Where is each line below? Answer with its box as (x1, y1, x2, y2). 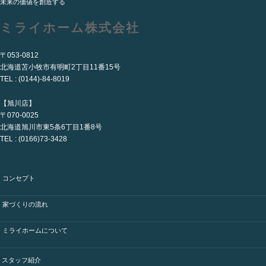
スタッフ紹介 (2, 256, 41, 264)
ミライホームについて (2, 226, 68, 234)
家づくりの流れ (2, 200, 48, 208)
